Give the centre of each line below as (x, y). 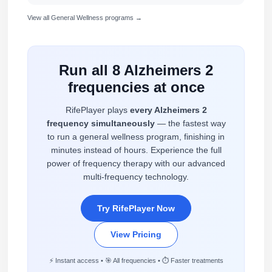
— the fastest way (190, 124)
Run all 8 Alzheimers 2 (136, 70)
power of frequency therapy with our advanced (136, 164)
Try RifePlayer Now (136, 209)
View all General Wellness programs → (84, 17)
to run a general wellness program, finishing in (136, 137)
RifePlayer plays (97, 110)
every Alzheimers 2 (168, 110)
